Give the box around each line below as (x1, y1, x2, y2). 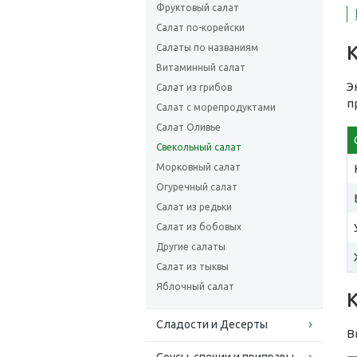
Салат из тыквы (156, 261, 229, 272)
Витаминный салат (156, 62, 245, 73)
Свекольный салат (156, 142, 241, 152)
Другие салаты (156, 241, 226, 252)
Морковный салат (156, 162, 241, 172)
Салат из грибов (156, 82, 232, 92)
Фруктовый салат (156, 2, 239, 13)
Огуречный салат (156, 182, 237, 192)
